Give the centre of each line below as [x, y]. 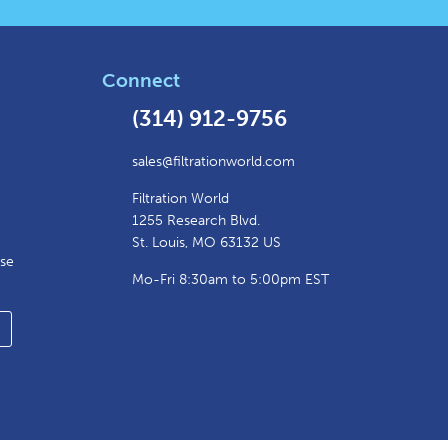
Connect [141, 81]
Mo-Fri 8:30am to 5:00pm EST [230, 280]
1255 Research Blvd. [196, 221]
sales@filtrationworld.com [213, 162]
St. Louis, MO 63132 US [206, 243]
